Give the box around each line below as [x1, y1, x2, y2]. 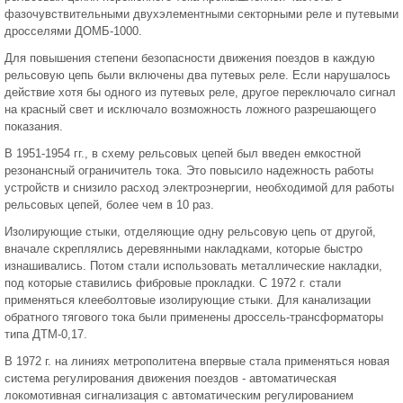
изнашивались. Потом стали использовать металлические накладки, [4, 259, 382, 273]
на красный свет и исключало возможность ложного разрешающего [4, 103, 376, 116]
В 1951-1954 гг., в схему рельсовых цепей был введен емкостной [4, 147, 361, 160]
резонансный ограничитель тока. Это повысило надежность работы [4, 164, 373, 177]
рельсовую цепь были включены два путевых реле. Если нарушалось [4, 68, 390, 82]
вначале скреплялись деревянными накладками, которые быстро [4, 242, 363, 255]
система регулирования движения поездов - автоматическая [4, 372, 336, 385]
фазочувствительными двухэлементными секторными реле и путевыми [4, 7, 399, 21]
